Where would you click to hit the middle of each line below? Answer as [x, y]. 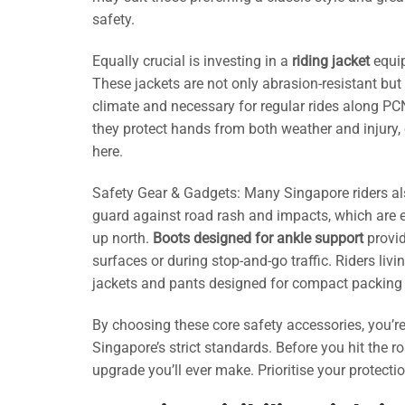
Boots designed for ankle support [258, 238]
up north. [122, 238]
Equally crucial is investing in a [192, 61]
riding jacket [331, 61]
